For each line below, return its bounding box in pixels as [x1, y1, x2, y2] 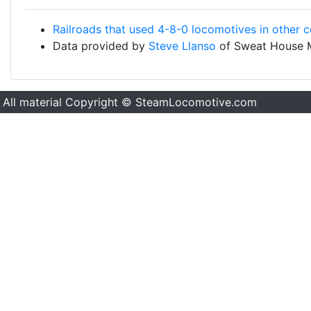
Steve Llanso [149, 39, 216, 53]
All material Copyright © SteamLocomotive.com [3, 95, 257, 109]
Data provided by [53, 39, 149, 53]
